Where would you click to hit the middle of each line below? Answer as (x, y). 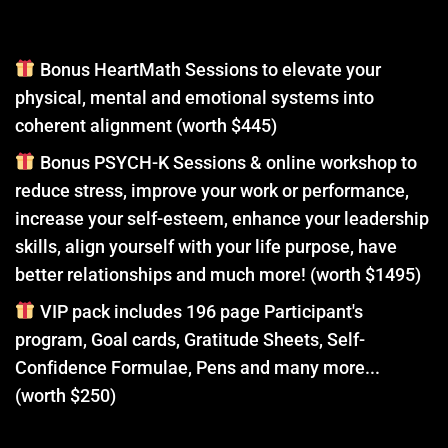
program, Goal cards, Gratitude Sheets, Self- (190, 339)
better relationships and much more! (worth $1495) (218, 274)
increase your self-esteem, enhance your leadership (222, 218)
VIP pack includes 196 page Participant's (199, 311)
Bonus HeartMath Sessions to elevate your (208, 69)
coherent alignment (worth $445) (146, 125)
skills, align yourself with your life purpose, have (206, 246)
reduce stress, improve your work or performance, (212, 190)
